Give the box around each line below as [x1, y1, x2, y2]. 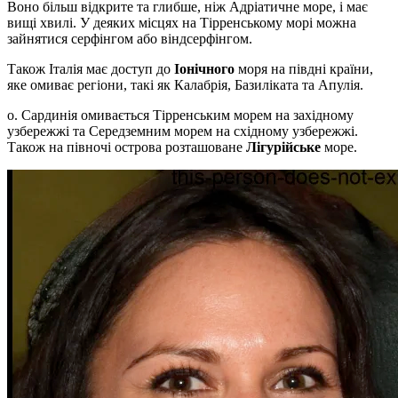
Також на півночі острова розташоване [7, 139, 246, 155]
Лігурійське [246, 139, 321, 155]
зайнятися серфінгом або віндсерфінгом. [7, 31, 252, 47]
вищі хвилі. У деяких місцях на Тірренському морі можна [7, 15, 356, 31]
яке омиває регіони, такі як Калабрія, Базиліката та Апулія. [7, 77, 363, 93]
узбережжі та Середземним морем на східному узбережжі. [7, 123, 358, 139]
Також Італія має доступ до [7, 61, 174, 77]
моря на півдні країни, [235, 61, 373, 77]
